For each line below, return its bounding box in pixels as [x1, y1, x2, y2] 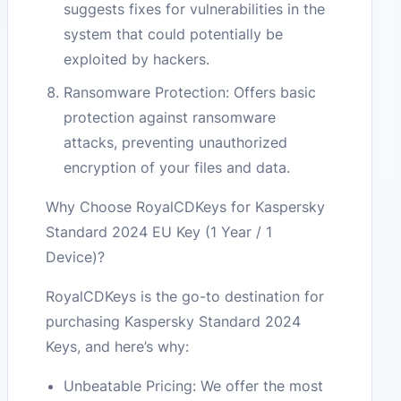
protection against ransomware [64, 107, 277, 126]
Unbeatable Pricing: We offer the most [64, 376, 324, 395]
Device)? [46, 247, 106, 266]
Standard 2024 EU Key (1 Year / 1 [46, 222, 273, 241]
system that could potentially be [64, 24, 284, 43]
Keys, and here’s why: [46, 337, 190, 355]
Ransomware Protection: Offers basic [64, 82, 317, 101]
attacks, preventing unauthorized [64, 132, 288, 151]
